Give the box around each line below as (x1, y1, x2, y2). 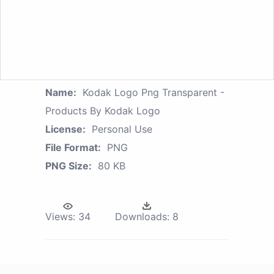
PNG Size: (45, 159, 92, 172)
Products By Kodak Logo (45, 104, 160, 117)
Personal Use (92, 122, 152, 135)
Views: (45, 210, 75, 223)
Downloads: (115, 210, 169, 223)
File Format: (45, 141, 101, 154)
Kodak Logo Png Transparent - (83, 86, 224, 98)
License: (45, 122, 86, 135)
